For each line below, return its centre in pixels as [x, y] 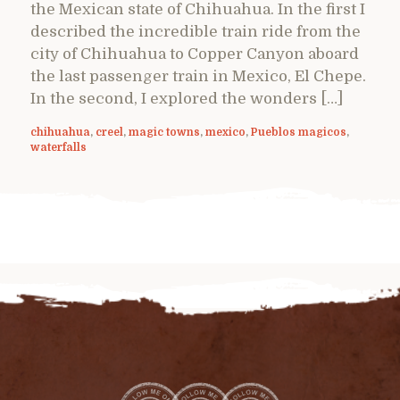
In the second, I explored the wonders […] [187, 98]
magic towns [164, 132]
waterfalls [58, 147]
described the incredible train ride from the [196, 31]
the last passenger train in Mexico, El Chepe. [198, 76]
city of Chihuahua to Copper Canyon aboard [195, 54]
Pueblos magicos [299, 132]
